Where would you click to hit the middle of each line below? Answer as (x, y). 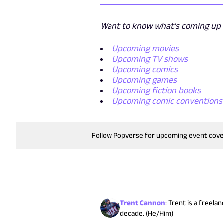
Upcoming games (144, 79)
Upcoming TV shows (150, 58)
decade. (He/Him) (146, 213)
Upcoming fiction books (156, 90)
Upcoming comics (145, 69)
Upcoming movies (145, 48)
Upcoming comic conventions (167, 100)
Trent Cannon (142, 202)
